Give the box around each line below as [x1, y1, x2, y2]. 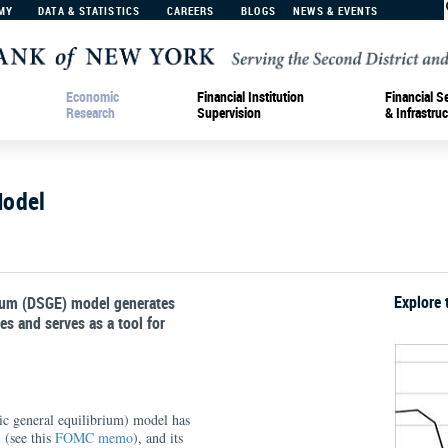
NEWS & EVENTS [293, 3, 379, 18]
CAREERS [166, 3, 215, 18]
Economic [66, 86, 119, 106]
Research [66, 102, 115, 122]
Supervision [197, 102, 261, 122]
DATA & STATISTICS [38, 3, 140, 18]
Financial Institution [197, 86, 304, 106]
